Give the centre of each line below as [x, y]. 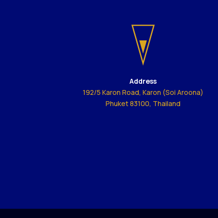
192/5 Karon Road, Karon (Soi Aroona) [143, 92]
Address [143, 81]
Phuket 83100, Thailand [143, 103]
